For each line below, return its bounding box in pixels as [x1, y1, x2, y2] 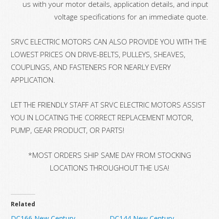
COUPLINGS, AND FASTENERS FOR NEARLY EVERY [11, 62, 171, 72]
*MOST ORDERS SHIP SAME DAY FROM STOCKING [28, 150, 191, 160]
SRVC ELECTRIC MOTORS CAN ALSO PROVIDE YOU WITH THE [11, 36, 207, 46]
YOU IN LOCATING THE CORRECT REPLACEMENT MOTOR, [11, 112, 194, 122]
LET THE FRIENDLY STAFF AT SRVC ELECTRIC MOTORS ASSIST [11, 99, 206, 109]
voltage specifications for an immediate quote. [54, 11, 208, 22]
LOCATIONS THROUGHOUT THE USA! [50, 162, 169, 173]
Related [11, 199, 36, 208]
